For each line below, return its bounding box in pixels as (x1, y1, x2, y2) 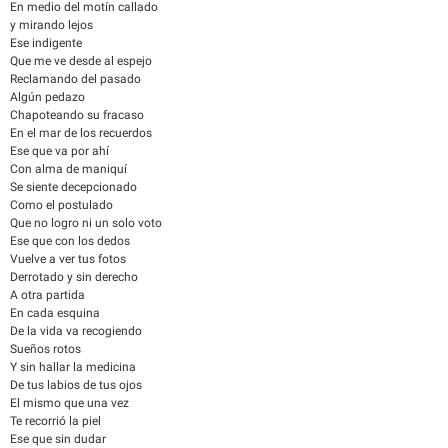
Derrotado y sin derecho (10, 270, 138, 284)
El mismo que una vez (10, 396, 129, 410)
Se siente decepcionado (10, 180, 137, 194)
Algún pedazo (10, 90, 85, 104)
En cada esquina (10, 306, 100, 320)
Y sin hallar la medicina (10, 360, 136, 374)
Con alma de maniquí (10, 162, 127, 176)
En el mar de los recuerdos (10, 126, 152, 140)
